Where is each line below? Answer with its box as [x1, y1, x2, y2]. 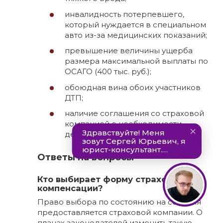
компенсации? [37, 183, 103, 193]
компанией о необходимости [65, 119, 182, 129]
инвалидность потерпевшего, [65, 9, 184, 19]
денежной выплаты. [65, 129, 144, 139]
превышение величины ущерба [65, 46, 193, 56]
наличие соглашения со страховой [65, 109, 204, 118]
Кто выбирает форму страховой [37, 174, 183, 184]
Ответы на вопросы [37, 152, 134, 163]
